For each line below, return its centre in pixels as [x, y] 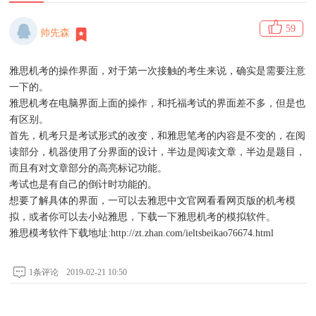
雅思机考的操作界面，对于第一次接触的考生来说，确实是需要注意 [157, 71]
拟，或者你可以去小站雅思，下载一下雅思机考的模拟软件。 [142, 217]
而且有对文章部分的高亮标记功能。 [88, 168]
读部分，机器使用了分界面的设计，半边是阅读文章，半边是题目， [157, 152]
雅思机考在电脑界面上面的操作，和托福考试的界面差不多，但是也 [157, 103]
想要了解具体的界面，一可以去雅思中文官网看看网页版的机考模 [152, 200]
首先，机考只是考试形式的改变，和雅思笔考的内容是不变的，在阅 [157, 135]
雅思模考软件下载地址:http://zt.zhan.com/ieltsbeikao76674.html [141, 233]
